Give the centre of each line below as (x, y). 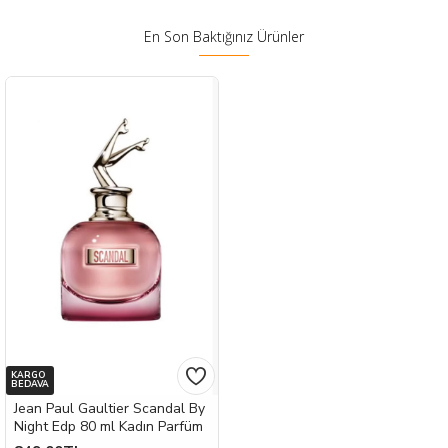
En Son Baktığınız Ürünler (224, 37)
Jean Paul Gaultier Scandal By (109, 408)
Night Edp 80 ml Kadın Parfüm (108, 426)
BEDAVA (30, 384)
